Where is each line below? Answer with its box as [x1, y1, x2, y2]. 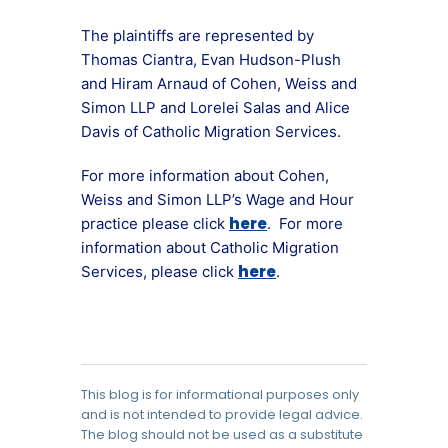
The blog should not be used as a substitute [81, 425, 363, 444]
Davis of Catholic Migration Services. [81, 122, 341, 141]
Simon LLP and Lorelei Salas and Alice [81, 98, 350, 117]
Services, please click [81, 262, 238, 281]
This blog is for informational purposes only [81, 385, 359, 404]
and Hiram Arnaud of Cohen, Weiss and [81, 74, 357, 93]
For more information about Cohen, [81, 166, 329, 185]
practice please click [81, 214, 229, 233]
